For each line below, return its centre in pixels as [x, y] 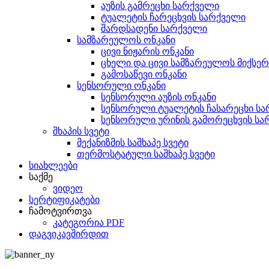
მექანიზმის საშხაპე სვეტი [133, 143]
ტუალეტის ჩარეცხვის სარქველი [173, 17]
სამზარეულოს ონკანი [126, 40]
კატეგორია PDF [89, 222]
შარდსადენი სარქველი [154, 29]
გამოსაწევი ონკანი [144, 74]
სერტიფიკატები [64, 200]
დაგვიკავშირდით [69, 234]
